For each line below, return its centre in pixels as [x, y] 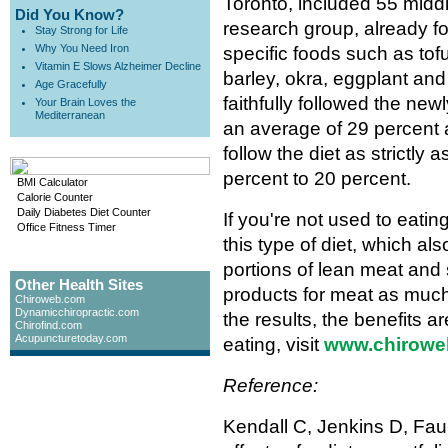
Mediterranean [70, 115]
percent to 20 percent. [317, 179]
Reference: [270, 386]
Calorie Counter [55, 197]
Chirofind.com [48, 325]
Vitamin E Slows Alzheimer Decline [118, 66]
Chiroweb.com [50, 299]
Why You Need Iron [82, 48]
